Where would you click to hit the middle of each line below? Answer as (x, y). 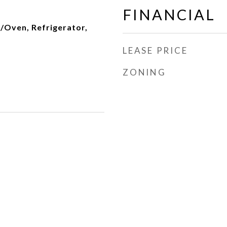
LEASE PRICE (155, 50)
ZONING (144, 72)
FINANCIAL (169, 14)
